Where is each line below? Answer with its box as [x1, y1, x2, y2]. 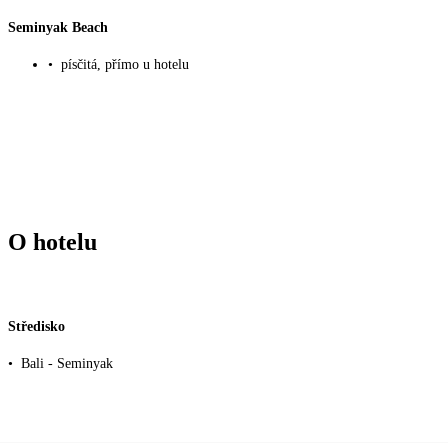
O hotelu [8, 229, 97, 256]
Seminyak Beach [8, 19, 108, 35]
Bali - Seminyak [21, 356, 113, 372]
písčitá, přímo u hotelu [61, 57, 189, 73]
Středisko [8, 318, 65, 334]
